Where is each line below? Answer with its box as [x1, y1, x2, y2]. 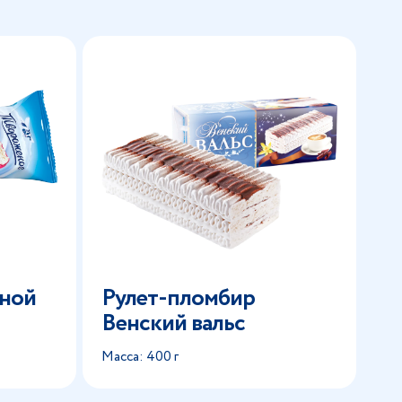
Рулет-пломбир [101, 280, 255, 316]
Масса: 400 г [101, 346, 179, 367]
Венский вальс [101, 305, 245, 341]
